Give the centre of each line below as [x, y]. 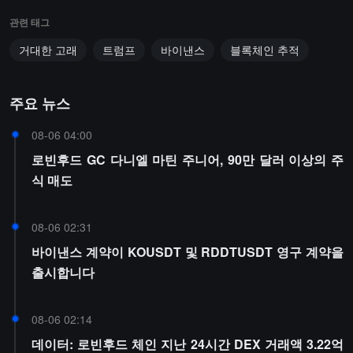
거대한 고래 [48, 50]
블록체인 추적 [265, 50]
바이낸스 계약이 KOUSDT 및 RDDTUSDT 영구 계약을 [188, 252]
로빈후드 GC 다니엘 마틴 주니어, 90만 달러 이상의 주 [188, 160]
